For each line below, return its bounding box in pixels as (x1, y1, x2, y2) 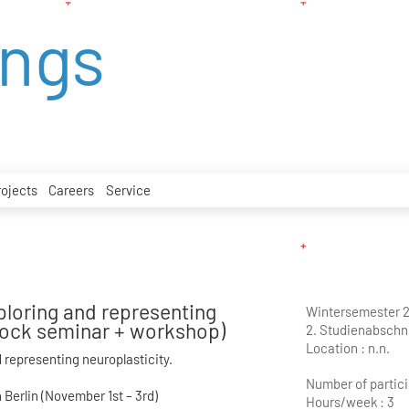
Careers (48, 181, 95, 198)
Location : (306, 339, 369, 356)
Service (105, 181, 151, 198)
